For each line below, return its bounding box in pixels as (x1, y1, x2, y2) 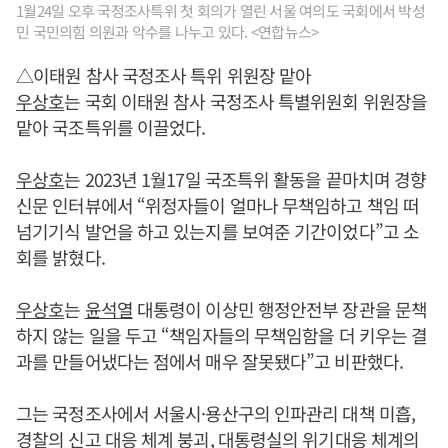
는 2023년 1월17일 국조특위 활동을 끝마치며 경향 (64, 166, 427, 192)
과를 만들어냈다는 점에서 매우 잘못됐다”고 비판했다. (16, 348, 403, 374)
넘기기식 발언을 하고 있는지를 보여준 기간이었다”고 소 (16, 218, 419, 244)
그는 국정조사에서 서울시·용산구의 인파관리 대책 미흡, (16, 400, 415, 426)
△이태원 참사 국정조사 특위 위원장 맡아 (16, 62, 312, 88)
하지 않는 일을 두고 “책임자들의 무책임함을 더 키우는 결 (16, 322, 428, 348)
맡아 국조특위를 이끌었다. (16, 114, 206, 140)
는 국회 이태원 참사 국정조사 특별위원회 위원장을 (64, 88, 428, 114)
